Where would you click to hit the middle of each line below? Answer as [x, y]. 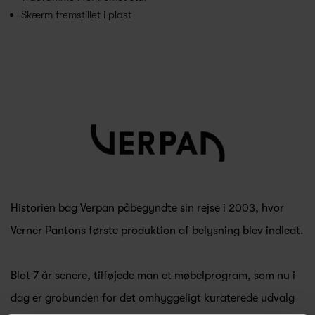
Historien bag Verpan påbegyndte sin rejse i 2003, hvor [147, 208]
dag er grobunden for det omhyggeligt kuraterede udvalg [153, 298]
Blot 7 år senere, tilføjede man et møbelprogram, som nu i [153, 275]
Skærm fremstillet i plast [76, 14]
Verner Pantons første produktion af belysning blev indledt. [157, 230]
